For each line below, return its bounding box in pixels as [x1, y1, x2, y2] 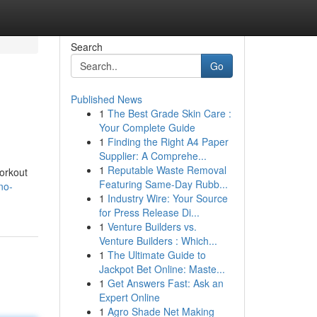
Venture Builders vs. [107, 219, 197, 234]
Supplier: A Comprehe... [98, 149, 207, 163]
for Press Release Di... [98, 205, 200, 219]
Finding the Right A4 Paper [107, 134, 229, 149]
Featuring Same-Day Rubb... [98, 177, 228, 191]
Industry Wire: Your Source [107, 191, 228, 205]
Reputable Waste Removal [107, 163, 226, 177]
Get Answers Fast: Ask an [107, 276, 224, 290]
